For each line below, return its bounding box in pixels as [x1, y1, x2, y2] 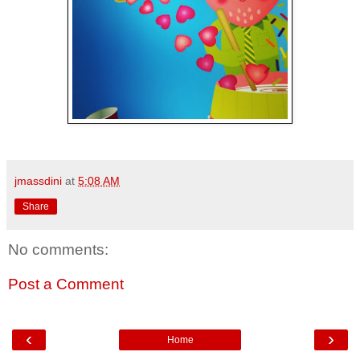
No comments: [8, 240, 108, 258]
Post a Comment [8, 276, 124, 293]
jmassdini [14, 174, 62, 187]
